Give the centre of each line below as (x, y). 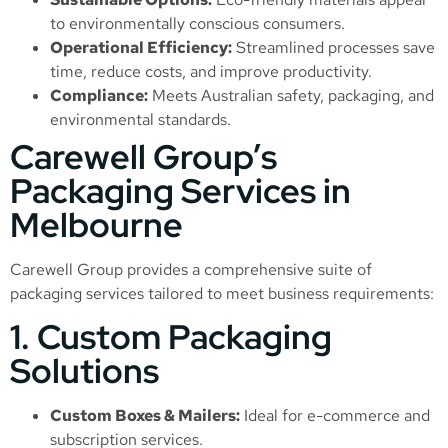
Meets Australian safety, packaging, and (291, 95)
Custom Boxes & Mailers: (145, 416)
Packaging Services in (180, 190)
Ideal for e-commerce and (335, 416)
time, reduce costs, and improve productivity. (211, 71)
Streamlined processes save (333, 47)
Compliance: (99, 95)
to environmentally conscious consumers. (197, 23)
